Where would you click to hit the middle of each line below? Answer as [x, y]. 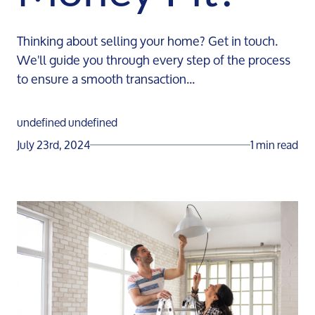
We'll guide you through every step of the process [154, 60]
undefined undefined [67, 122]
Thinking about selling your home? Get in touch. [147, 41]
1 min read [274, 144]
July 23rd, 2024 [53, 144]
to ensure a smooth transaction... [106, 79]
